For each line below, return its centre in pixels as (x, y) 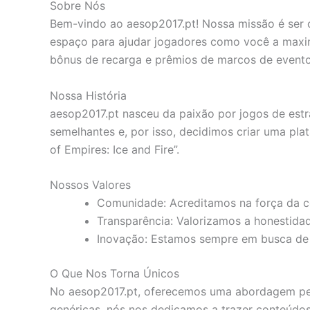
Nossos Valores (90, 185)
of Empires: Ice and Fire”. (115, 149)
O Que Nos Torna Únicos (115, 274)
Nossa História (88, 95)
